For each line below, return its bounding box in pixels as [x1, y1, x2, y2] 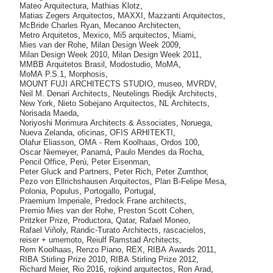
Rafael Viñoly [19, 225, 66, 235]
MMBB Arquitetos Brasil [19, 60, 105, 69]
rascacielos [163, 225, 204, 235]
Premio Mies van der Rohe [19, 206, 113, 215]
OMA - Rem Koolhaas [79, 138, 156, 147]
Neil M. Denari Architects [19, 89, 108, 98]
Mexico [83, 30, 108, 40]
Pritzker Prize [19, 216, 68, 225]
